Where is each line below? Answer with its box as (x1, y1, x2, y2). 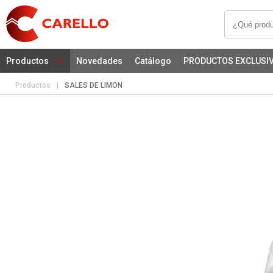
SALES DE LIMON (65, 81, 122, 90)
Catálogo (135, 55, 171, 66)
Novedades (76, 55, 122, 66)
